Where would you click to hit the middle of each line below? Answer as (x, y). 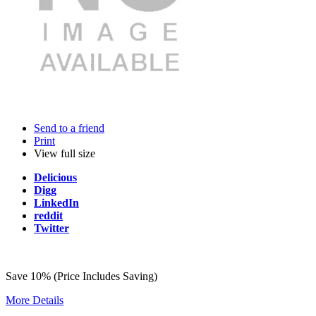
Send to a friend (69, 128)
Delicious (55, 177)
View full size (65, 153)
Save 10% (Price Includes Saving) (81, 276)
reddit (48, 215)
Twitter (51, 228)
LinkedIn (56, 202)
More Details (35, 300)
